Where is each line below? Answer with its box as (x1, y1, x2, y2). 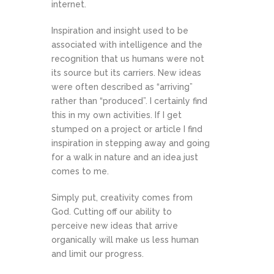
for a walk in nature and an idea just (51, 152, 198, 162)
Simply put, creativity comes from (51, 193, 193, 202)
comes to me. (51, 166, 109, 176)
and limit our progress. (51, 249, 144, 259)
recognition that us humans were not (51, 54, 204, 64)
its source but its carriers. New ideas (51, 68, 201, 78)
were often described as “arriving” (51, 82, 193, 92)
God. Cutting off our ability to (51, 207, 172, 217)
